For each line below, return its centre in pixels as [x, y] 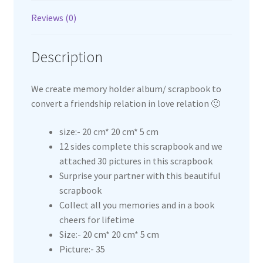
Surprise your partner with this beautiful [140, 175]
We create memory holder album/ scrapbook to [126, 89]
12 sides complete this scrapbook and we [141, 146]
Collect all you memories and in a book [136, 205]
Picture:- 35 [82, 249]
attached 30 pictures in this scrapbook [136, 161]
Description [67, 57]
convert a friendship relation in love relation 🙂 [125, 104]
